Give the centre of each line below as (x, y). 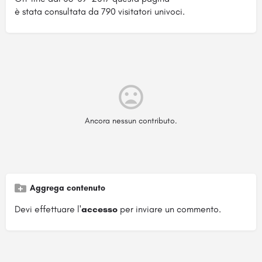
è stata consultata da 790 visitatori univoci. (100, 11)
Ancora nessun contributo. (131, 120)
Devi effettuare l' (48, 209)
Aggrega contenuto (68, 188)
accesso (99, 209)
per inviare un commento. (169, 209)
